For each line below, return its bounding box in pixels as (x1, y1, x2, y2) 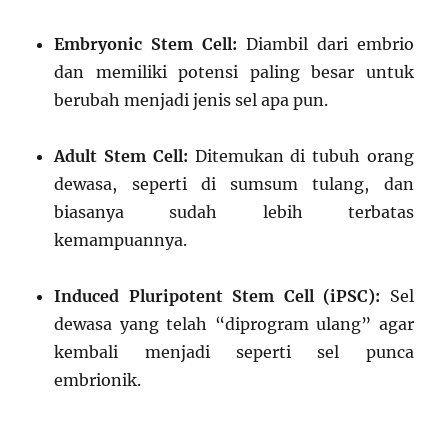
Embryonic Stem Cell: (54, 34, 238, 55)
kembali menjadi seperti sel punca (54, 342, 414, 363)
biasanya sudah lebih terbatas (54, 202, 414, 223)
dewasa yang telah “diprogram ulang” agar (54, 314, 414, 335)
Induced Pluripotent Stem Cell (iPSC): (54, 286, 381, 307)
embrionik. (54, 370, 142, 391)
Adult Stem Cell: (54, 146, 188, 167)
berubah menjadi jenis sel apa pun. (54, 90, 329, 111)
